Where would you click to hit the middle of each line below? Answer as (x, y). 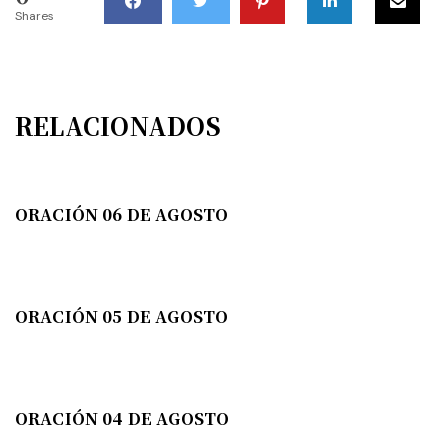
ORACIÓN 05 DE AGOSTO (122, 317)
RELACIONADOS (118, 126)
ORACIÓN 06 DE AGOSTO (122, 215)
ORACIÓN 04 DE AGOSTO (122, 419)
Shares (34, 16)
